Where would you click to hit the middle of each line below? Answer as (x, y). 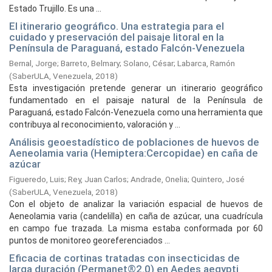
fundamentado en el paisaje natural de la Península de (136, 100)
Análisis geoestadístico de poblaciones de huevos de (134, 142)
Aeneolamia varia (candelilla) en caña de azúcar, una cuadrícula (136, 216)
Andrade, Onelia (159, 179)
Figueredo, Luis (37, 179)
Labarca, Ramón (206, 63)
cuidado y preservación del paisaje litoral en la (117, 37)
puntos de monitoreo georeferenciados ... (90, 240)
